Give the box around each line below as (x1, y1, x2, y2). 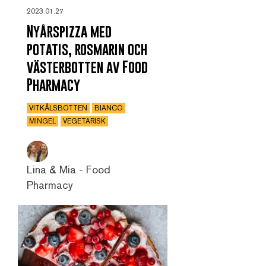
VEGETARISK (63, 116, 106, 125)
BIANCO (94, 103, 123, 112)
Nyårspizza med (27, 22, 112, 40)
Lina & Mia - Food (27, 163, 110, 176)
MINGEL (29, 116, 56, 125)
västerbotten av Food (27, 58, 148, 75)
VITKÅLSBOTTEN (29, 103, 87, 112)
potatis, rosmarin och (27, 40, 147, 58)
